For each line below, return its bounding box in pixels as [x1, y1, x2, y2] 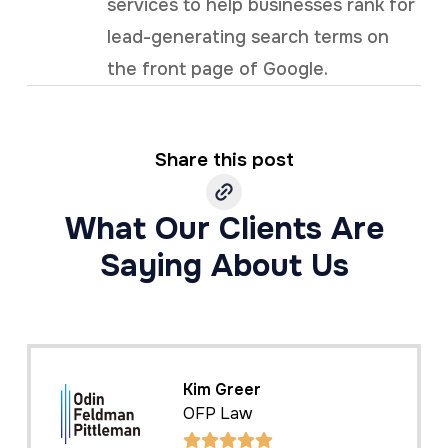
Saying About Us [99, 246, 349, 286]
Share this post [154, 148, 294, 173]
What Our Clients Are [64, 209, 384, 249]
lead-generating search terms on [106, 26, 389, 49]
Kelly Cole [231, 379, 310, 401]
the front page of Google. [106, 58, 328, 81]
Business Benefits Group [231, 403, 416, 425]
